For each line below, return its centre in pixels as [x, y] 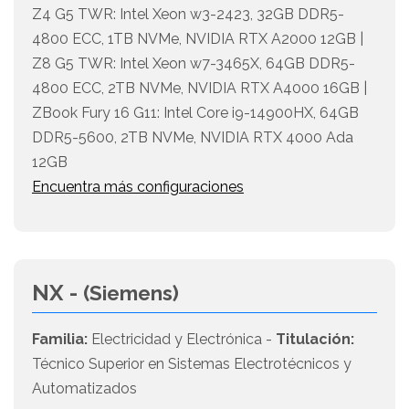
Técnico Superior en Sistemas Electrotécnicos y [192, 364]
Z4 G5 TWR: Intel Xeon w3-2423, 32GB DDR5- [188, 15]
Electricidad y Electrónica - [182, 340]
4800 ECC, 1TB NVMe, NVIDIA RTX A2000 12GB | [198, 39]
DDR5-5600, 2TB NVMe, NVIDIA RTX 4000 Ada [193, 138]
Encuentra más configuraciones [138, 187]
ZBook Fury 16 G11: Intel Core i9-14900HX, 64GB [195, 113]
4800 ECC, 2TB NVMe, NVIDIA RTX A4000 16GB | [199, 89]
